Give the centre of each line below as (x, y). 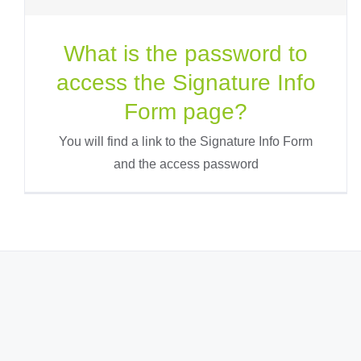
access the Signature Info (186, 82)
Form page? (186, 111)
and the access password (186, 164)
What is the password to (186, 53)
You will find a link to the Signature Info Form (186, 141)
